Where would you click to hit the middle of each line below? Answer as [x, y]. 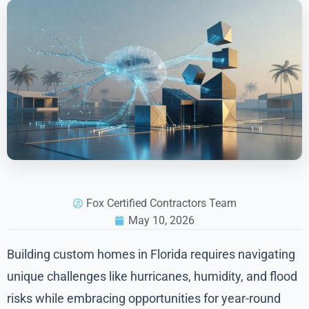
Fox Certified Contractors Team [161, 203]
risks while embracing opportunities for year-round [144, 299]
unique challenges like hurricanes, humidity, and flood [152, 277]
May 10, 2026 [161, 221]
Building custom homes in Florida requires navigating [151, 255]
